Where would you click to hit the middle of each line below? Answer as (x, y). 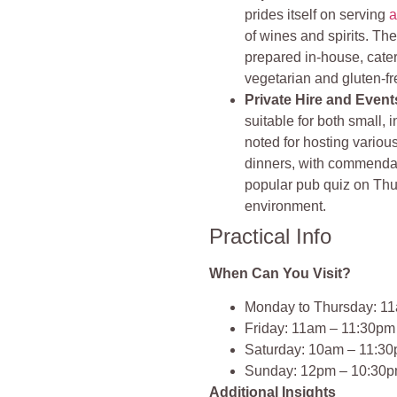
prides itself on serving (317, 14)
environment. (286, 206)
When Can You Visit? (280, 273)
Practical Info (271, 236)
